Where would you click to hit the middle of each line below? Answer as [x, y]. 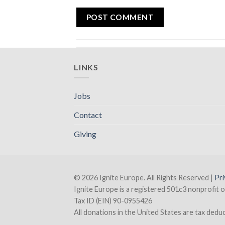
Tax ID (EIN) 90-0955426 [113, 200]
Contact [88, 115]
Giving [85, 134]
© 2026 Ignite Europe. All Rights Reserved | [144, 177]
